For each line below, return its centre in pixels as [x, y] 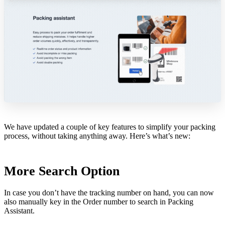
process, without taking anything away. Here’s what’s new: [97, 136]
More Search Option [62, 171]
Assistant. [19, 210]
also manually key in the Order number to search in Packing [99, 201]
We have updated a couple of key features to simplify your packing [110, 127]
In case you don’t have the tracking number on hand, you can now [109, 192]
